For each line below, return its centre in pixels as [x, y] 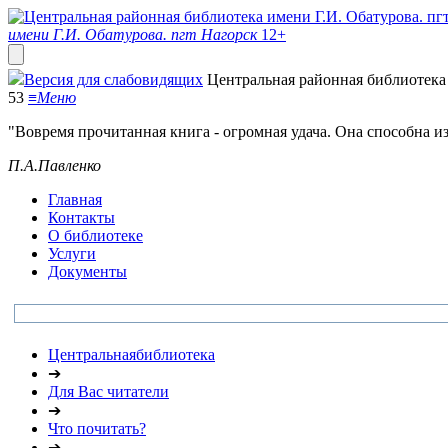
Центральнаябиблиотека [131, 354]
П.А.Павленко [54, 165]
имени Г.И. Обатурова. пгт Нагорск [132, 34]
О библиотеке [95, 235]
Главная [75, 199]
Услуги [72, 253]
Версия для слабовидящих [113, 79]
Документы [87, 271]
